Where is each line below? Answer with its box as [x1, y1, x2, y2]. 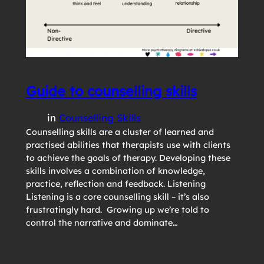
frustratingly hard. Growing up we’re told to [25, 204, 209, 216]
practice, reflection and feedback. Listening [25, 179, 208, 190]
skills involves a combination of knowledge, [25, 166, 205, 177]
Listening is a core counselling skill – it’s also [25, 192, 209, 203]
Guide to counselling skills [25, 82, 197, 100]
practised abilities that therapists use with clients [25, 140, 230, 151]
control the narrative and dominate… [25, 217, 178, 229]
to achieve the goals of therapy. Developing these [25, 153, 230, 164]
